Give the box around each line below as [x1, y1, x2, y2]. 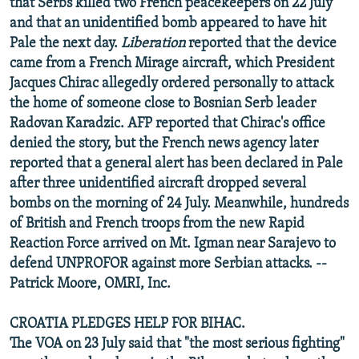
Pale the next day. [10, 35, 121, 51]
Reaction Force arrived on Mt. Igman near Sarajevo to [10, 236, 336, 252]
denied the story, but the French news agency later [10, 135, 318, 151]
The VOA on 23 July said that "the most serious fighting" [10, 336, 345, 352]
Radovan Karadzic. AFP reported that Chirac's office [10, 115, 325, 131]
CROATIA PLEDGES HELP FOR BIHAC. [10, 316, 245, 332]
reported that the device [188, 35, 337, 51]
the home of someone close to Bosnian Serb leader [10, 95, 316, 111]
